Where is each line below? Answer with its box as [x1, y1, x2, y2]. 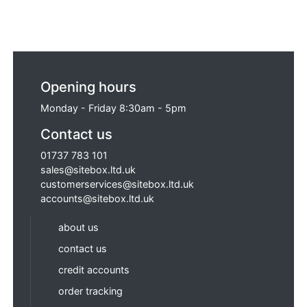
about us [58, 221, 99, 233]
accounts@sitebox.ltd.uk [40, 192, 155, 204]
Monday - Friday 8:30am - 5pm [40, 101, 187, 114]
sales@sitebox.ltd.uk [40, 163, 136, 175]
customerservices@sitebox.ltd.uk [40, 177, 195, 190]
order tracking [58, 284, 123, 297]
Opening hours [40, 77, 137, 95]
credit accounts [58, 263, 130, 275]
